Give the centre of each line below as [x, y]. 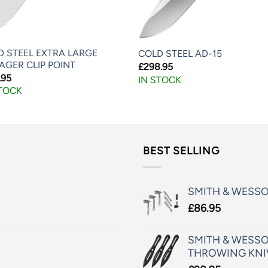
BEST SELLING [181, 151]
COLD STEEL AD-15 [180, 54]
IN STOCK [160, 80]
